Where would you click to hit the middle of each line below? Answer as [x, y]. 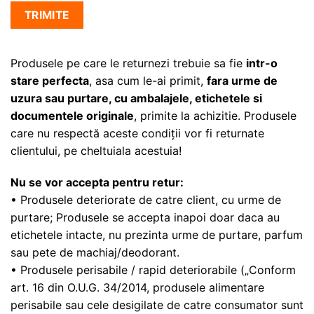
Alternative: [40, 48]
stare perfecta [50, 80]
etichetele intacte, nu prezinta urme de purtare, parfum [157, 235]
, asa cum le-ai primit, [148, 80]
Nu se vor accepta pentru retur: [97, 183]
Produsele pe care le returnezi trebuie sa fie [128, 63]
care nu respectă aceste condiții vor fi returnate [137, 133]
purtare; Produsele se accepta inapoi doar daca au [145, 218]
